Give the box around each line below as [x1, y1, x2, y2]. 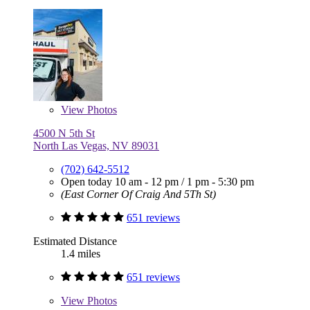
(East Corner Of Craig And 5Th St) [61, 188, 216, 200]
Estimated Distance [33, 235, 117, 247]
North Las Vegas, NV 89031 [33, 139, 159, 152]
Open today [61, 175, 115, 188]
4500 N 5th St [33, 127, 95, 139]
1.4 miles [61, 247, 100, 259]
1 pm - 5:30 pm [187, 175, 254, 188]
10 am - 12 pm [115, 175, 181, 188]
